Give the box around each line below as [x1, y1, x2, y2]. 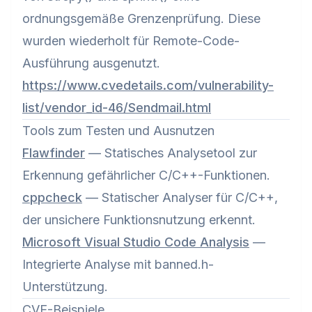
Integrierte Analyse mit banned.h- [22, 257, 214, 272]
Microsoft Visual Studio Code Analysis [22, 235, 249, 249]
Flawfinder [22, 146, 85, 160]
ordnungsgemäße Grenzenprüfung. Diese [22, 11, 260, 26]
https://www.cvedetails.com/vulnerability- [22, 78, 274, 93]
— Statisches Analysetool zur [85, 146, 257, 160]
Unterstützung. [22, 279, 108, 294]
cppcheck [22, 190, 82, 205]
